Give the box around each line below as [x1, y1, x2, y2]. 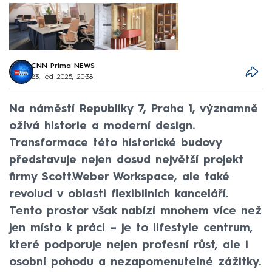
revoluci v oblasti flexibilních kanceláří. [9, 188, 228, 200]
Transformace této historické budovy [9, 137, 222, 149]
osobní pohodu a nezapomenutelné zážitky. [9, 256, 261, 268]
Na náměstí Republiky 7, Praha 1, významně [9, 103, 258, 115]
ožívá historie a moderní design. [9, 120, 195, 132]
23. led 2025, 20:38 [31, 73, 93, 81]
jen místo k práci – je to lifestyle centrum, [9, 222, 253, 234]
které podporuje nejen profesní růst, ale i [9, 239, 248, 251]
